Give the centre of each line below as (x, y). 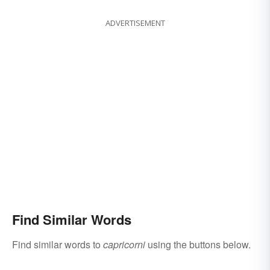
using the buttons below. (198, 245)
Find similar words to (58, 245)
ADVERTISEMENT (135, 23)
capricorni (124, 245)
